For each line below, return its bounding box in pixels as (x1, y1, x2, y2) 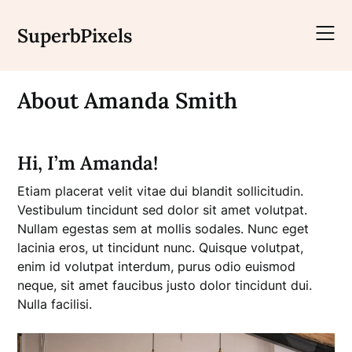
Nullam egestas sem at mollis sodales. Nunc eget (17, 221, 310, 236)
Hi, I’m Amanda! (17, 151, 159, 175)
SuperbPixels (17, 23, 133, 48)
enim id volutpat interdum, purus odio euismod (17, 258, 296, 274)
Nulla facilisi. (17, 296, 93, 312)
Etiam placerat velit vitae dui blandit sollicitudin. (17, 183, 304, 199)
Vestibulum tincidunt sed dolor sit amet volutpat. (17, 202, 308, 218)
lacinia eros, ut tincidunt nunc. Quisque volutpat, (17, 240, 304, 255)
